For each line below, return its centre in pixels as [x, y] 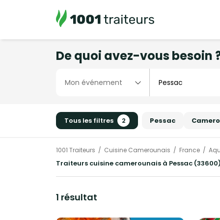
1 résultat [77, 197]
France [190, 150]
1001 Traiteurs [76, 150]
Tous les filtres [89, 121]
